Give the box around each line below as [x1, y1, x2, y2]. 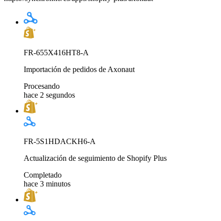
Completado [24, 170, 62, 179]
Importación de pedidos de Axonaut [24, 65, 135, 74]
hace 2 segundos [24, 90, 75, 99]
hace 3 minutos [24, 179, 71, 188]
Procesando [24, 81, 60, 90]
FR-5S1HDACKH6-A [24, 137, 96, 146]
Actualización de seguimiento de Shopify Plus [24, 153, 167, 162]
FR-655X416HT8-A [24, 48, 89, 57]
